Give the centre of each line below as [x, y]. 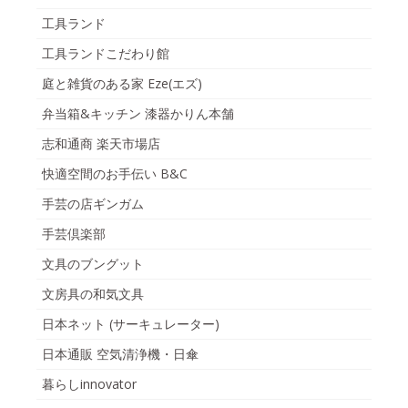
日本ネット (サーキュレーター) [131, 323]
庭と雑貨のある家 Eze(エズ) [122, 83]
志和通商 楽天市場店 [101, 143]
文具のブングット [93, 263]
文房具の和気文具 [93, 293]
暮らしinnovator [89, 383]
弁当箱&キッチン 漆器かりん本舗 [138, 113]
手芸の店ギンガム [93, 203]
